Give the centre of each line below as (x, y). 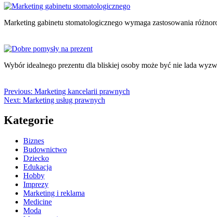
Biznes (34, 141)
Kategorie (29, 120)
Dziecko (36, 158)
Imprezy (36, 185)
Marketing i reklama (54, 193)
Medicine (38, 202)
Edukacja (38, 167)
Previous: (18, 91)
